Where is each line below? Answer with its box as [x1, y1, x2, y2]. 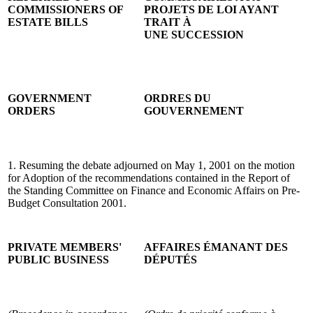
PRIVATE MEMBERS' [8, 240, 122, 253]
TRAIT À [144, 15, 191, 28]
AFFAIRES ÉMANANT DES [144, 240, 288, 253]
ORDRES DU [144, 92, 211, 104]
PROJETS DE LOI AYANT [144, 3, 279, 15]
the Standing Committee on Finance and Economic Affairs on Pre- [8, 184, 300, 196]
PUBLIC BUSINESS [8, 253, 109, 265]
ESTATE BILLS [8, 15, 88, 28]
